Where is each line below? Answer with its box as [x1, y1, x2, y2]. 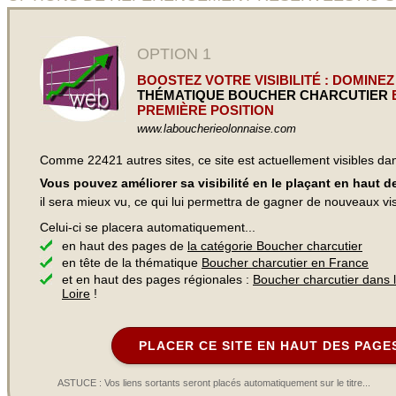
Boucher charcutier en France [202, 255, 369, 270]
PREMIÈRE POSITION [137, 103, 274, 118]
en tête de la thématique [62, 255, 202, 270]
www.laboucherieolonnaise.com [137, 122, 296, 135]
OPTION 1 [137, 45, 211, 63]
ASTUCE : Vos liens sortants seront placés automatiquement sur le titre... [57, 377, 370, 388]
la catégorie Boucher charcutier [187, 239, 362, 253]
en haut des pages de [62, 239, 187, 253]
